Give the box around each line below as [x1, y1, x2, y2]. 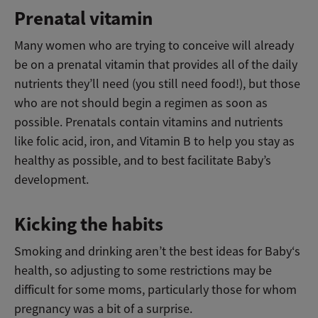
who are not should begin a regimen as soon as [14, 94, 268, 111]
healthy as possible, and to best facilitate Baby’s [14, 152, 271, 168]
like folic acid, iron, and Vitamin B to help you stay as [14, 133, 295, 149]
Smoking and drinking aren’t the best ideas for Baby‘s [14, 243, 300, 259]
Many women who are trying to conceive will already [14, 37, 294, 53]
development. [14, 171, 89, 187]
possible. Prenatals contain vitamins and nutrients [14, 114, 283, 130]
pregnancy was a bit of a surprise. [14, 300, 192, 317]
